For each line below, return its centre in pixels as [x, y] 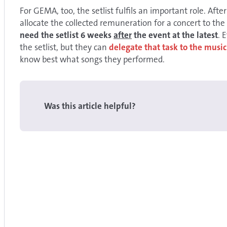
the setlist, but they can [64, 47]
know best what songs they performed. [92, 59]
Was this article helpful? [90, 106]
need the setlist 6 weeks [67, 35]
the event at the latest [175, 35]
